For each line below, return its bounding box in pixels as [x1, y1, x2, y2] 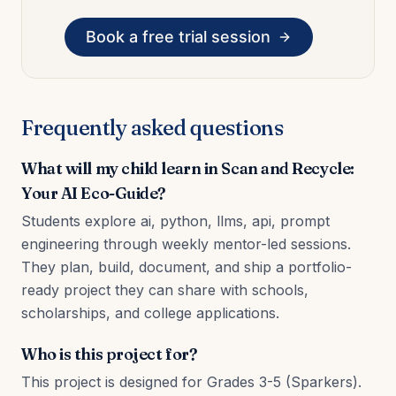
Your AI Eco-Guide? [21, 182, 165, 203]
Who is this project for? [21, 343, 197, 364]
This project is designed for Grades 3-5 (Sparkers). [21, 372, 362, 391]
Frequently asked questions [21, 114, 284, 141]
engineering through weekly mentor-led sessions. [21, 234, 351, 253]
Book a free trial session [86, 27, 270, 47]
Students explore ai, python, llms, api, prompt [21, 211, 330, 230]
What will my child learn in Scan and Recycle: [21, 157, 354, 179]
